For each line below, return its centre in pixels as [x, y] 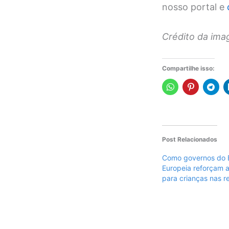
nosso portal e [194, 7]
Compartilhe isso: [188, 68]
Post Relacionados [190, 140]
